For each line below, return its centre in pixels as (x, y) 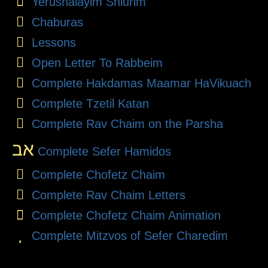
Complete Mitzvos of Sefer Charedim (130, 236)
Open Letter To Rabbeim (97, 63)
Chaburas (57, 22)
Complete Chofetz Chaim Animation (126, 216)
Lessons (54, 43)
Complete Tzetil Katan (90, 104)
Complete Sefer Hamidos (103, 152)
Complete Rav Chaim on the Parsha (127, 124)
